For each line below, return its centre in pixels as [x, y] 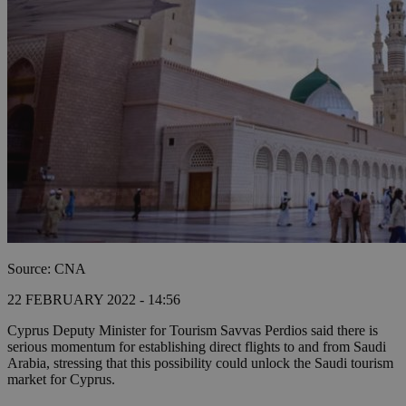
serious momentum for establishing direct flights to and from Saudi [197, 347]
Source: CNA [47, 269]
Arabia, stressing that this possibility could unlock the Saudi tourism [200, 363]
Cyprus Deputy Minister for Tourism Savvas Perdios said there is [193, 331]
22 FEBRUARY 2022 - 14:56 [94, 300]
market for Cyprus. [61, 380]
